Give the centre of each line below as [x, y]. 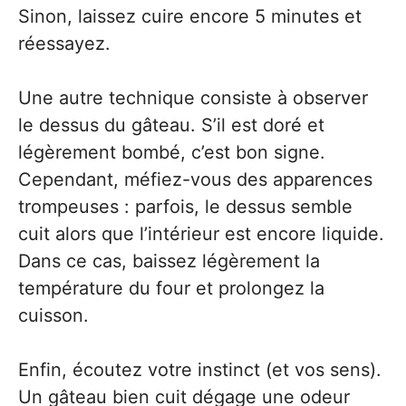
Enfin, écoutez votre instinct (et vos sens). [200, 369]
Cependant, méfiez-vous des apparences [195, 179]
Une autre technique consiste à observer [193, 97]
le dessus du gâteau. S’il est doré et [171, 125]
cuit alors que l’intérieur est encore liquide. [201, 233]
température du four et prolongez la [171, 288]
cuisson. [53, 315]
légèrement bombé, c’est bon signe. [172, 152]
